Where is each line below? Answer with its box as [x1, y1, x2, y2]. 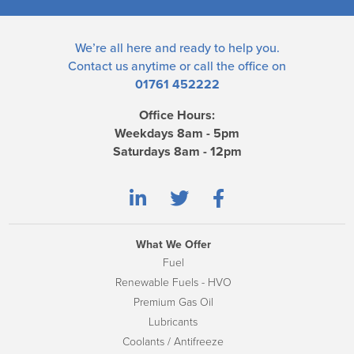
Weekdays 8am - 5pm [115, 126, 239, 142]
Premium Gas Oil [133, 296, 213, 310]
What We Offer [135, 238, 211, 252]
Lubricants [149, 315, 198, 330]
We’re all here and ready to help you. [74, 40, 280, 57]
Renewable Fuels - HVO [115, 276, 232, 290]
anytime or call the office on [128, 58, 286, 75]
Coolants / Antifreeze [122, 335, 224, 349]
